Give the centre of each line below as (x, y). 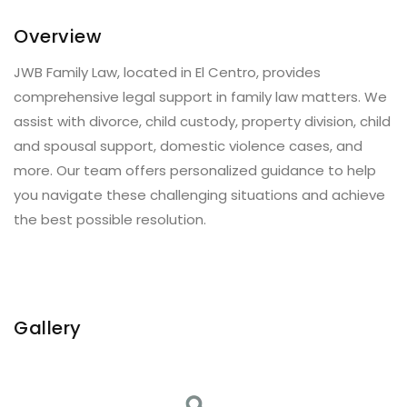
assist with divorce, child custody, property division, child (202, 121)
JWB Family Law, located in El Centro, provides (167, 72)
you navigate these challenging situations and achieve (199, 195)
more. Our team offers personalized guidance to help (195, 170)
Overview (58, 36)
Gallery (48, 328)
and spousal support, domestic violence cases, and (188, 146)
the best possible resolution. (110, 219)
